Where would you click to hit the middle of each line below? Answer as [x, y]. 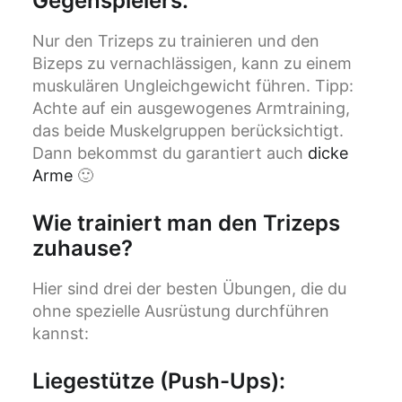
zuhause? [83, 249]
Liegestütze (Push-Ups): [159, 381]
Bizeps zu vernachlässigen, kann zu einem [192, 64]
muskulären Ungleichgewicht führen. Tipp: [193, 86]
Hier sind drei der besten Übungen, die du [189, 289]
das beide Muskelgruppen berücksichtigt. [188, 131]
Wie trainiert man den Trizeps [186, 223]
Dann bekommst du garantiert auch [170, 153]
